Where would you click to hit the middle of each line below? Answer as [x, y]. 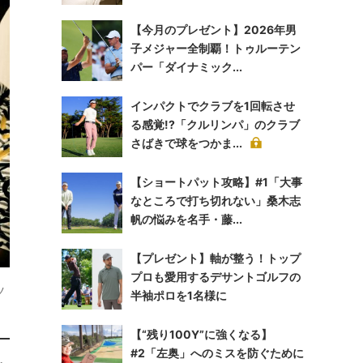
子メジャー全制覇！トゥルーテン [216, 48]
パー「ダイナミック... [186, 67]
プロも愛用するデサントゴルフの [216, 277]
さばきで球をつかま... [186, 143]
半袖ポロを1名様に [179, 295]
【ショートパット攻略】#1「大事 [216, 182]
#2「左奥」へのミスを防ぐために [217, 353]
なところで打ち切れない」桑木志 [216, 201]
